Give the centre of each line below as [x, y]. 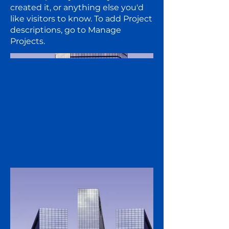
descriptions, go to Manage [66, 30]
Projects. [28, 41]
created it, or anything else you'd [77, 7]
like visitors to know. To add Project [81, 19]
